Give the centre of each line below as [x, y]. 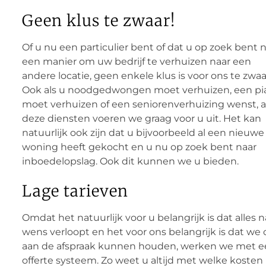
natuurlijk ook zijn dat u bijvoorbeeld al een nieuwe [143, 133]
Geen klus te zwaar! [98, 21]
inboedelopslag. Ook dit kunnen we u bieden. [130, 161]
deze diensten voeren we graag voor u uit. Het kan [141, 119]
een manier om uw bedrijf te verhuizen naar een [136, 62]
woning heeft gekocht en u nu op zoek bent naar [139, 147]
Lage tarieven [75, 191]
